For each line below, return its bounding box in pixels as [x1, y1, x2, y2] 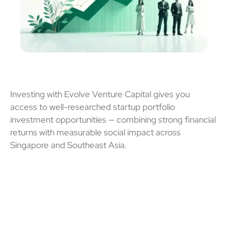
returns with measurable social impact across [10, 126, 181, 138]
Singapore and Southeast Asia [10, 139, 125, 151]
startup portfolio [113, 101, 175, 112]
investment [10, 113, 53, 125]
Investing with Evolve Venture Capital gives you [10, 88, 190, 100]
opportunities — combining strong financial [53, 113, 216, 125]
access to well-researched [10, 101, 113, 112]
